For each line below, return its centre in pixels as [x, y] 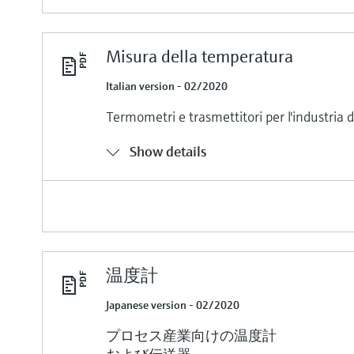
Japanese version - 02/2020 [173, 305]
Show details [169, 151]
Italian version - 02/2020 [167, 86]
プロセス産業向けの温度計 [192, 335]
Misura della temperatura [200, 56]
